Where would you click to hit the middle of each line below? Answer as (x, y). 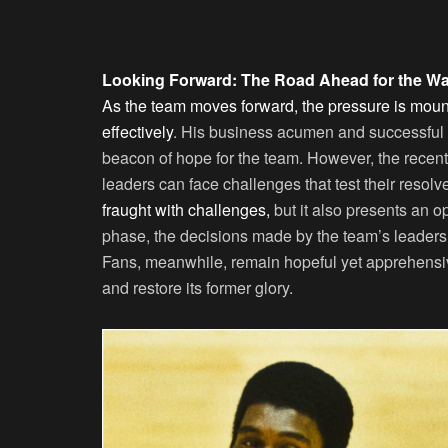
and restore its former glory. (197, 287)
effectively (137, 131)
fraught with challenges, (186, 209)
